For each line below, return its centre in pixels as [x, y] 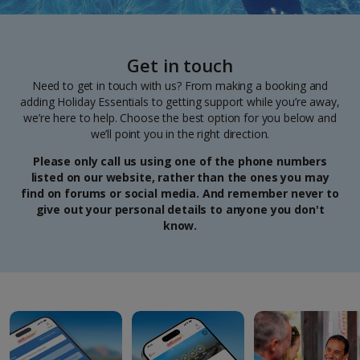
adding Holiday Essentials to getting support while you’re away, [180, 102]
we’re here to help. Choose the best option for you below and [180, 118]
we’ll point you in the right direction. [180, 134]
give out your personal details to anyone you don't [180, 209]
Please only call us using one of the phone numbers [180, 161]
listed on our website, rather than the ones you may [180, 177]
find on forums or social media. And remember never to [180, 193]
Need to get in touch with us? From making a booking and [180, 86]
